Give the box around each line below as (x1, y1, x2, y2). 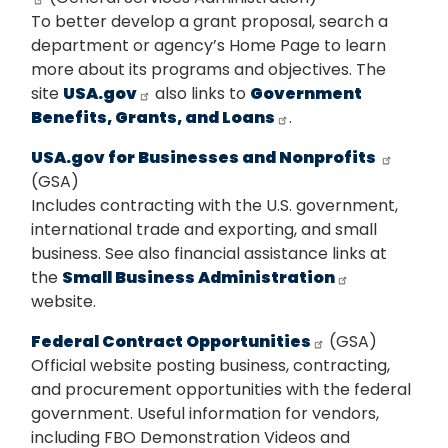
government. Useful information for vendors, (31, 402, 379, 426)
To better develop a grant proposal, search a (31, 10, 388, 34)
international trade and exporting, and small (31, 218, 377, 242)
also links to (151, 82, 250, 106)
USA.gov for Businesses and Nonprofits (31, 146, 379, 170)
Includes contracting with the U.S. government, (31, 194, 398, 218)
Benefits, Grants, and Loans (31, 106, 275, 130)
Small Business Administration (62, 266, 335, 290)
